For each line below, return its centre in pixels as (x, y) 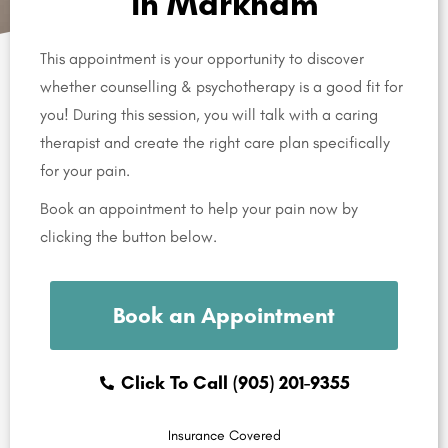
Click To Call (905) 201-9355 (235, 383)
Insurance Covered (224, 436)
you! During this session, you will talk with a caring (209, 115)
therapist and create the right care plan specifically (215, 143)
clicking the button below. (128, 237)
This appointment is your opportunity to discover (202, 59)
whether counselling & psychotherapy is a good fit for (221, 87)
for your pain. (87, 171)
